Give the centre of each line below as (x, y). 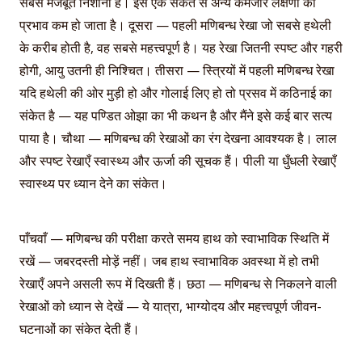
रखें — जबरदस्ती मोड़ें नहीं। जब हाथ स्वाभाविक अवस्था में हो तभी (169, 261)
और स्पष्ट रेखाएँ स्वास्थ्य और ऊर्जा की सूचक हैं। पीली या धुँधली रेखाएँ (178, 160)
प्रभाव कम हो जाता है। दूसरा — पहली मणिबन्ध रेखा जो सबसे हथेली (175, 25)
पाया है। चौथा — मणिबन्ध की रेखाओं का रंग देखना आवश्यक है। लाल (178, 138)
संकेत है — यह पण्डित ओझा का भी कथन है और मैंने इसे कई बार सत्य (176, 115)
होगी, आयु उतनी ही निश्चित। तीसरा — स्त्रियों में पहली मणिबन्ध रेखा (177, 70)
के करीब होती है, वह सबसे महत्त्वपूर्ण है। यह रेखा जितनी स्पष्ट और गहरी (181, 47)
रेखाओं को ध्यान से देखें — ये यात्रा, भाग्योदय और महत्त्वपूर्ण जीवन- (170, 307)
